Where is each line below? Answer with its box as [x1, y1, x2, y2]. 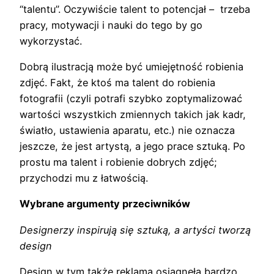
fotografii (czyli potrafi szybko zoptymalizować [20, 92, 242, 105]
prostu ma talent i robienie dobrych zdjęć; [20, 155, 217, 168]
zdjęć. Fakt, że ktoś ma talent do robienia [20, 76, 215, 89]
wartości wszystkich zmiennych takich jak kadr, [20, 108, 246, 120]
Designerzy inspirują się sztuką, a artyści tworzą [20, 223, 251, 236]
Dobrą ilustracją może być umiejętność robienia [20, 60, 243, 73]
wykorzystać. [20, 34, 82, 47]
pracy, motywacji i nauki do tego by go [20, 18, 202, 31]
